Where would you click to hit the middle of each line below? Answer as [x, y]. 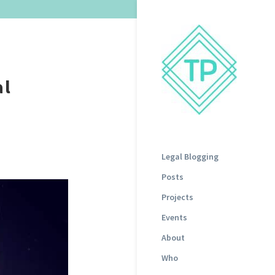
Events [174, 217]
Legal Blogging [190, 157]
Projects [177, 197]
